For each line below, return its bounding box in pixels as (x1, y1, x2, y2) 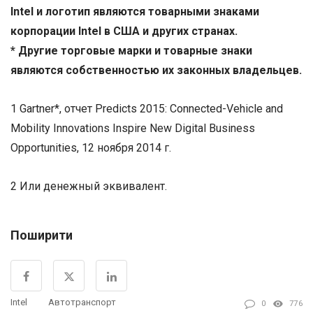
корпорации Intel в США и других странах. (10, 24, 238, 38)
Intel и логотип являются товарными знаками (10, 4, 259, 18)
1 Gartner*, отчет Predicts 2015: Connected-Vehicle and (10, 101, 283, 115)
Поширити (10, 227, 73, 242)
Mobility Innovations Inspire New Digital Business (10, 121, 255, 135)
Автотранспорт (48, 296, 116, 307)
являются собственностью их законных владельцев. (10, 63, 302, 77)
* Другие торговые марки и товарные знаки (10, 43, 252, 57)
